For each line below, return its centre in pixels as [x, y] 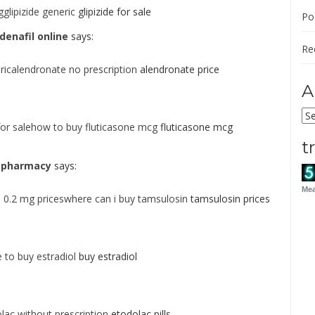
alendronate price [178, 69]
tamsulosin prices [229, 199]
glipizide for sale [113, 12]
